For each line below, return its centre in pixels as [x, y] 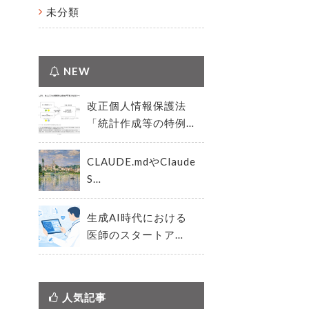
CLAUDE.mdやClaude [141, 161]
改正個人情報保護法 [137, 106]
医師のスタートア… [135, 235]
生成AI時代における [137, 217]
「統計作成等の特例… [141, 123]
